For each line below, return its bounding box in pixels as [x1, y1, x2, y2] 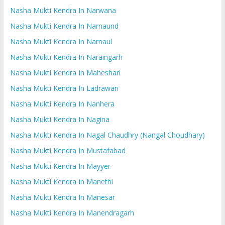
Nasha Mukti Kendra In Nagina [10, 114, 109, 124]
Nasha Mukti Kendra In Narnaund [10, 21, 119, 31]
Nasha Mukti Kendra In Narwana [10, 5, 116, 15]
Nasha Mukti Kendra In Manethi [10, 176, 113, 186]
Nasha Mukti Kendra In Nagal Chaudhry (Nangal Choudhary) [10, 130, 205, 140]
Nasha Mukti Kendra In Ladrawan [10, 83, 119, 93]
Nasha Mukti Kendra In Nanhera [10, 98, 115, 108]
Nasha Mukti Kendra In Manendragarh [10, 207, 134, 217]
